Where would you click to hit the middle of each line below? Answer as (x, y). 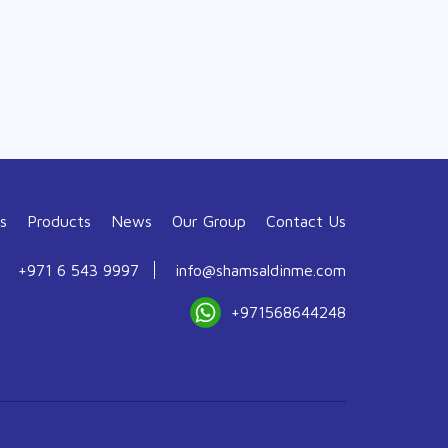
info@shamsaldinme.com (260, 269)
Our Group (209, 220)
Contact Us (306, 220)
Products (59, 220)
